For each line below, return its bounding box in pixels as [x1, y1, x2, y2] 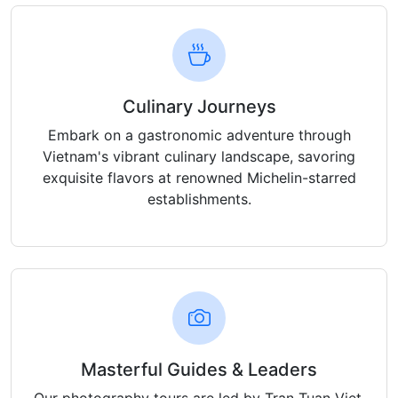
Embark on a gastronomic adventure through [47, 126, 351, 145]
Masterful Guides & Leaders [81, 359, 317, 381]
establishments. [147, 190, 251, 209]
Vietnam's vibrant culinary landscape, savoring [43, 147, 355, 166]
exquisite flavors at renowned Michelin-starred [42, 169, 356, 187]
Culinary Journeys [122, 96, 276, 118]
